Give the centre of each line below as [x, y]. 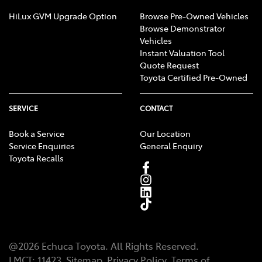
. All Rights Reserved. [152, 245]
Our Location [165, 133]
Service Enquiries [42, 145]
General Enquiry [171, 145]
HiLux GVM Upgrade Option [63, 15]
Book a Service [37, 133]
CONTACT [156, 108]
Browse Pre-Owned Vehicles [194, 15]
